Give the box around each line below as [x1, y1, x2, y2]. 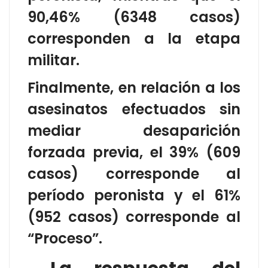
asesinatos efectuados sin [28, 99, 240, 119]
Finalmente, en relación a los [28, 77, 240, 98]
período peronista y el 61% [28, 185, 240, 205]
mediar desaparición [28, 120, 240, 141]
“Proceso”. [28, 228, 102, 248]
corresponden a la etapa [28, 28, 240, 48]
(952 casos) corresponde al [28, 206, 240, 227]
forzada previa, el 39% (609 [28, 142, 240, 162]
